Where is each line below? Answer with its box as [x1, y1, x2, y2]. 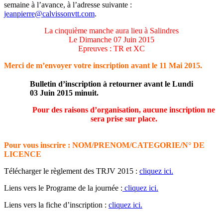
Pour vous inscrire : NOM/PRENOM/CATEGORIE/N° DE [4, 140, 205, 149]
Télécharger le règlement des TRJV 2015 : [4, 166, 139, 175]
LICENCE [4, 149, 41, 158]
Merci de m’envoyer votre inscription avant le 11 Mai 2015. [4, 61, 202, 70]
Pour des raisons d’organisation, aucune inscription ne [32, 105, 215, 114]
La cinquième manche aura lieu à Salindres [44, 26, 179, 35]
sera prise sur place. [90, 114, 157, 123]
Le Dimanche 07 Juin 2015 [69, 35, 154, 44]
